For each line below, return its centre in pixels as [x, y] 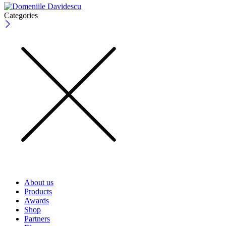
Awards [37, 201]
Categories [21, 16]
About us [39, 183]
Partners [37, 219]
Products [38, 192]
